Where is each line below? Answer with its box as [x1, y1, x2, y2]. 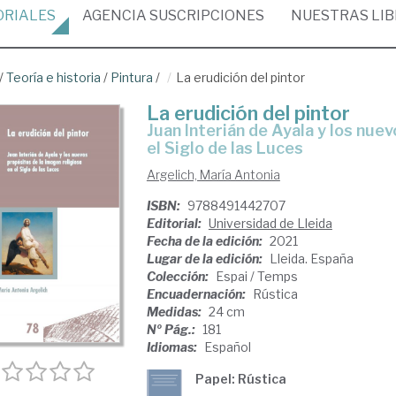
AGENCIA [82, 7, 147, 24]
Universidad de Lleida [208, 216, 332, 231]
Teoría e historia [6, 70, 101, 85]
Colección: [146, 269, 211, 284]
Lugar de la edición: [146, 251, 265, 266]
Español [203, 339, 251, 354]
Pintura [110, 70, 153, 85]
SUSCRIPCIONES [147, 7, 264, 24]
